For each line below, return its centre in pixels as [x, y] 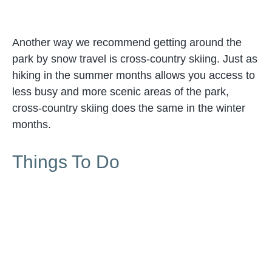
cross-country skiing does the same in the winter [129, 108]
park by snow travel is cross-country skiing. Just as [135, 59]
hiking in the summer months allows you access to [134, 75]
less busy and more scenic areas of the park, [121, 92]
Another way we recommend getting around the [127, 42]
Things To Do [66, 162]
